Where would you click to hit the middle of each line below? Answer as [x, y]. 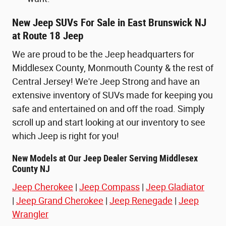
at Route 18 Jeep [48, 36]
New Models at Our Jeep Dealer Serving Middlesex [105, 159]
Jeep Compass [109, 187]
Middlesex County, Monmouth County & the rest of [113, 68]
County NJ [31, 169]
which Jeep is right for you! [66, 136]
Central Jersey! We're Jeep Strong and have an [106, 82]
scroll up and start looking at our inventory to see [109, 123]
